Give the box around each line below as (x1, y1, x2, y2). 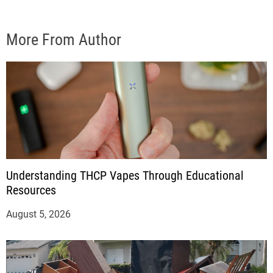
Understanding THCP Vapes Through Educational (6, 168, 244, 183)
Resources (6, 183, 56, 198)
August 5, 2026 (6, 208, 71, 221)
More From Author (6, 30, 121, 49)
